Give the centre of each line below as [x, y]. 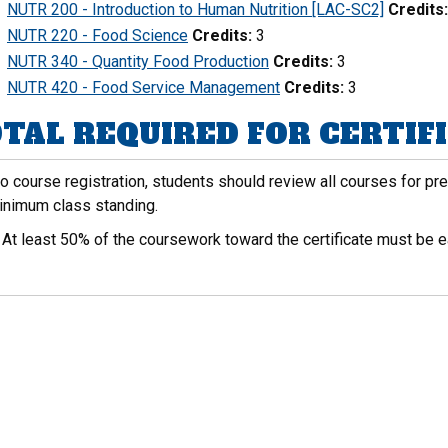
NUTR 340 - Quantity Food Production [138, 61]
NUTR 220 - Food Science [97, 35]
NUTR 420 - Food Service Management [143, 87]
